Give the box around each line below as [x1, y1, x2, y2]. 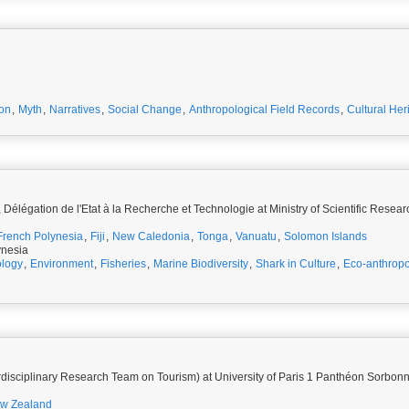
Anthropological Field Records [189, 103, 340, 116]
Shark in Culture [256, 257, 336, 270]
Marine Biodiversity [153, 257, 248, 270]
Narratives [49, 103, 100, 116]
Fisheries [100, 257, 146, 270]
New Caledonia [112, 230, 191, 243]
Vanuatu [236, 230, 278, 243]
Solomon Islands [284, 230, 368, 243]
